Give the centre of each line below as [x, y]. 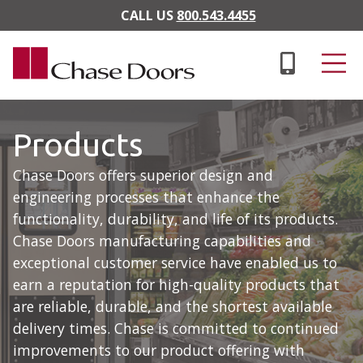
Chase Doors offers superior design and [143, 175]
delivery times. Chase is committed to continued [176, 328]
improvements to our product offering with [159, 350]
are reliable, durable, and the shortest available [173, 306]
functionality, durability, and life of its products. [175, 219]
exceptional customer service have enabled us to [175, 263]
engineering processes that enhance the [146, 197]
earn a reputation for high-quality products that [176, 284]
